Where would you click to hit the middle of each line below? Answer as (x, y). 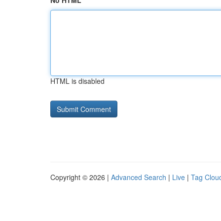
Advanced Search (139, 177)
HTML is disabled (77, 81)
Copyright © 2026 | (81, 177)
